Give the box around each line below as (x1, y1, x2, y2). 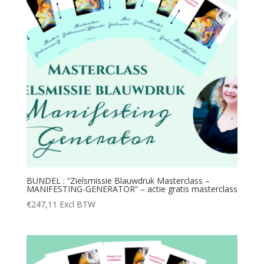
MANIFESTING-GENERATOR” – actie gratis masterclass (26, 183, 237, 194)
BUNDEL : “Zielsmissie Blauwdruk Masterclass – (26, 174, 210, 186)
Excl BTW (59, 198, 95, 210)
